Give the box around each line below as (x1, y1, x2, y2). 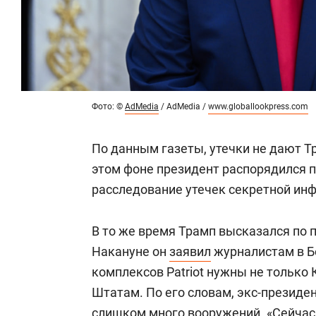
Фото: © (92, 102, 125, 112)
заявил (169, 244, 211, 260)
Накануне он (92, 244, 169, 260)
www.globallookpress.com (208, 102, 308, 112)
